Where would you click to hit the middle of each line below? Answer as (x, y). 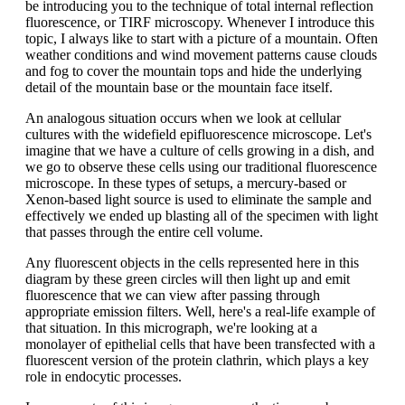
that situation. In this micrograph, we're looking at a (171, 327)
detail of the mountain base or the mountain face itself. (179, 87)
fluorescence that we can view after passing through (173, 295)
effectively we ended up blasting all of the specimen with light (202, 215)
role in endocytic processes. (104, 376)
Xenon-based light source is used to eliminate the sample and (198, 199)
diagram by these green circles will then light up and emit (188, 278)
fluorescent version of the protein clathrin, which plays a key (197, 360)
